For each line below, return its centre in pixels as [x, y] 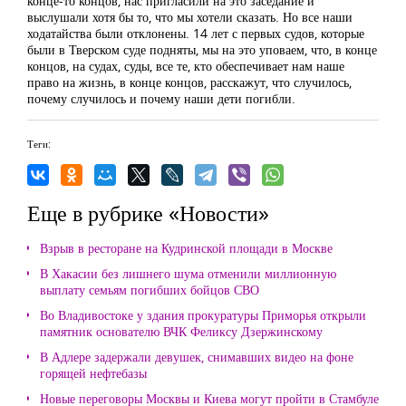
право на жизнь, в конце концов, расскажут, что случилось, [189, 82]
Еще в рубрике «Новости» [148, 213]
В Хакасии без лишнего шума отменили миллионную [188, 273]
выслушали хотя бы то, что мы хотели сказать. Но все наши [190, 17]
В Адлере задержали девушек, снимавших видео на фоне [197, 357]
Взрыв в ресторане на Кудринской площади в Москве [186, 248]
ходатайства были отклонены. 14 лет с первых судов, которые [196, 33]
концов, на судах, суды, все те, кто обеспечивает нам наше [186, 66]
